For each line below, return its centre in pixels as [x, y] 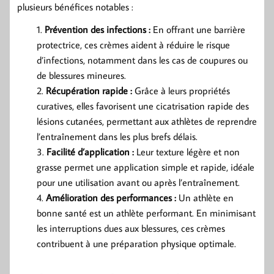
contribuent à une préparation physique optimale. [136, 243]
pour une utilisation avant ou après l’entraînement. [138, 182]
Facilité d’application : [90, 151]
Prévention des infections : [98, 29]
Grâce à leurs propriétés [181, 90]
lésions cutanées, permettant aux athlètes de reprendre [147, 121]
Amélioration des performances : [111, 197]
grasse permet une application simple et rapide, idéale [146, 167]
